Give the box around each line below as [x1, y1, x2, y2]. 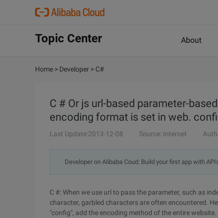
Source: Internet [139, 130, 187, 138]
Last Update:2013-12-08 [50, 130, 123, 138]
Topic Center [35, 32, 102, 45]
